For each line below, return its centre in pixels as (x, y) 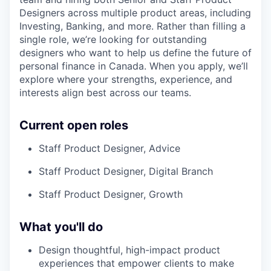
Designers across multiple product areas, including (135, 12)
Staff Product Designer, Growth (111, 194)
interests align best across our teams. (105, 92)
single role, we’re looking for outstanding (113, 39)
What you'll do (61, 227)
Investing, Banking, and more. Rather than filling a (132, 26)
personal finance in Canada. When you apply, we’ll (134, 66)
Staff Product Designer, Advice (109, 148)
